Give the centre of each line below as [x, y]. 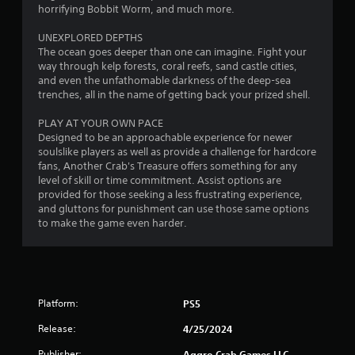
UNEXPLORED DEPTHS [90, 37]
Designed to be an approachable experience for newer [165, 137]
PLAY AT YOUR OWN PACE [101, 123]
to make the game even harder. [113, 223]
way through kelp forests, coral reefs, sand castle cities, [168, 66]
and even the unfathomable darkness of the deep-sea [164, 80]
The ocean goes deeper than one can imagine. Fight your [172, 52]
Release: [57, 328]
